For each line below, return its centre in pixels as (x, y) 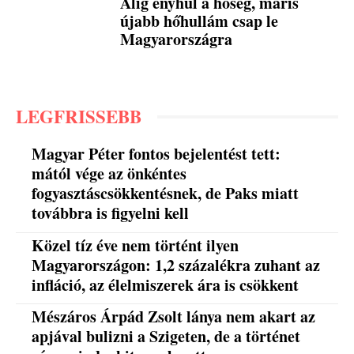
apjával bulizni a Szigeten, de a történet (166, 336)
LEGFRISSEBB (79, 117)
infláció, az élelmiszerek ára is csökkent (166, 284)
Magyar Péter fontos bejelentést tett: (156, 154)
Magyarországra (177, 39)
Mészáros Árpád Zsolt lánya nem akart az (174, 316)
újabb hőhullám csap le (200, 21)
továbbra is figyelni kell (111, 213)
